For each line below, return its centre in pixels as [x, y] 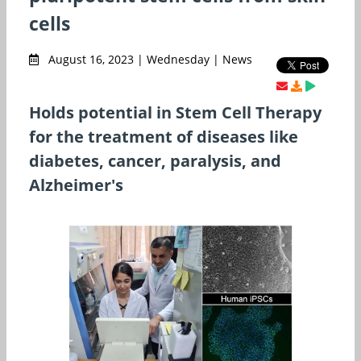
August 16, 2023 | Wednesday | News [149, 59]
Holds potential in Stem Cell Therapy [175, 112]
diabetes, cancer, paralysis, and [155, 160]
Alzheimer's [76, 185]
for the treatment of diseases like [164, 136]
